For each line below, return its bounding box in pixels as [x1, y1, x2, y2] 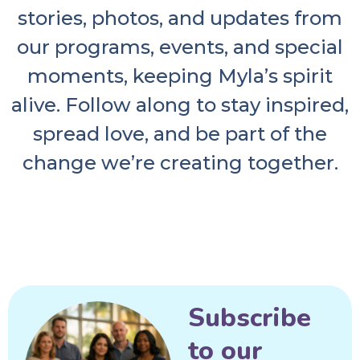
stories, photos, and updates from [18, 6, 342, 31]
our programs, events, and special [17, 35, 343, 59]
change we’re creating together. [22, 151, 338, 175]
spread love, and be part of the [33, 122, 327, 146]
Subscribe [188, 301, 311, 336]
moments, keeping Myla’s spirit [27, 64, 333, 88]
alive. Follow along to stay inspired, [11, 93, 349, 117]
